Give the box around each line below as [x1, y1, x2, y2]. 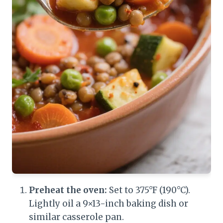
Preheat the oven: [29, 185, 107, 196]
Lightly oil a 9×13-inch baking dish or [29, 198, 188, 210]
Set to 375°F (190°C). [107, 185, 190, 196]
